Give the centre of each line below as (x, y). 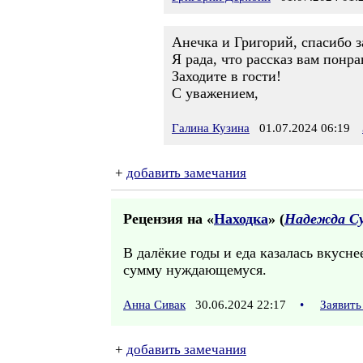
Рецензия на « (169, 219)
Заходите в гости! (226, 76)
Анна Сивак (154, 305)
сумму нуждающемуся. (195, 270)
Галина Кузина (211, 128)
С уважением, (215, 93)
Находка (241, 219)
